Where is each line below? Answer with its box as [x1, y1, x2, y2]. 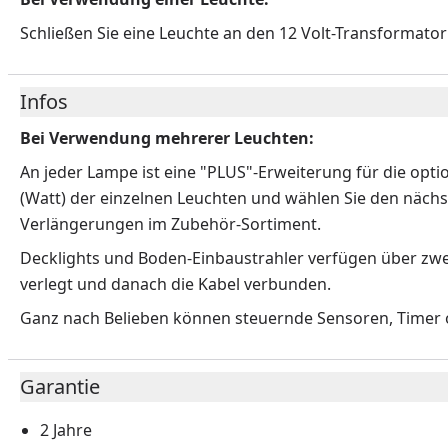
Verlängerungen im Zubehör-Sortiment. [20, 213, 321, 235]
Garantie [20, 373, 100, 400]
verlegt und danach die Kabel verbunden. [20, 273, 331, 295]
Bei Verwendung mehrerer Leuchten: [20, 127, 314, 149]
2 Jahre [40, 419, 92, 441]
